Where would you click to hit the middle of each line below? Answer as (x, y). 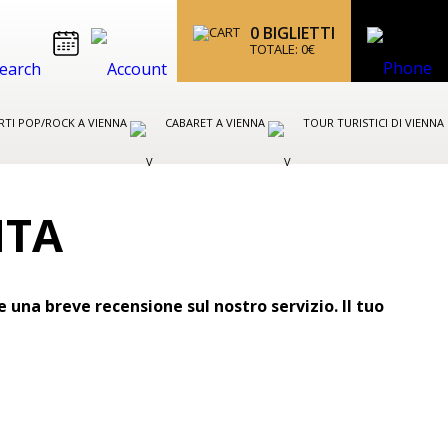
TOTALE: (275, 49)
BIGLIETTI (297, 33)
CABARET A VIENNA (216, 122)
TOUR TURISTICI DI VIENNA (373, 122)
